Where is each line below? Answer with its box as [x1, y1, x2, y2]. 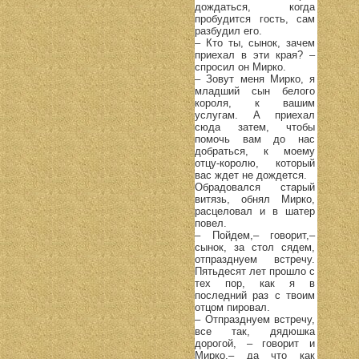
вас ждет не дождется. [195, 168, 307, 181]
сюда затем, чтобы [195, 120, 315, 133]
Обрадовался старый [195, 180, 315, 193]
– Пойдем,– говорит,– [195, 228, 315, 241]
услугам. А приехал [195, 108, 315, 121]
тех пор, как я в [195, 276, 315, 289]
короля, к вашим [195, 96, 315, 109]
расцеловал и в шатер [195, 204, 315, 217]
